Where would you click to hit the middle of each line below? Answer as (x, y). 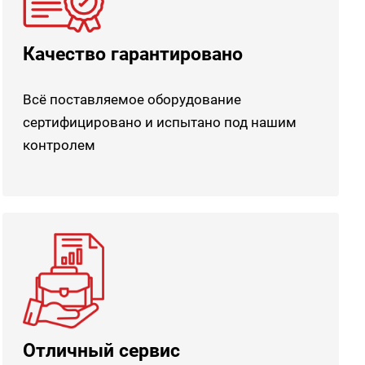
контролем (59, 145)
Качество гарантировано (132, 54)
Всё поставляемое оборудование (132, 99)
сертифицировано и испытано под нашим (159, 122)
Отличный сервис (101, 350)
